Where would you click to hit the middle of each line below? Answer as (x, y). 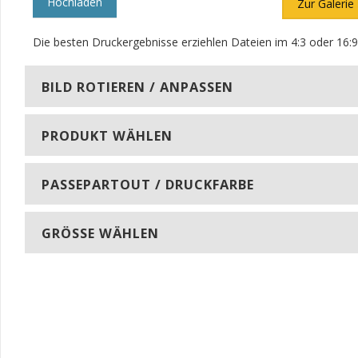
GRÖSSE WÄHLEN (100, 233)
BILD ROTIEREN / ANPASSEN (137, 87)
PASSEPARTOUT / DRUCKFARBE (148, 185)
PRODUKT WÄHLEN (107, 136)
